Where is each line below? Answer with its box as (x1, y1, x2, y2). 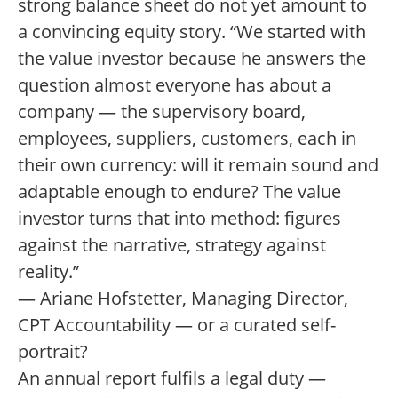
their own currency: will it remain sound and (18, 153, 378, 177)
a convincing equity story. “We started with (18, 20, 366, 44)
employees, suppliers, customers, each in (18, 126, 356, 150)
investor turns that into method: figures (18, 206, 341, 230)
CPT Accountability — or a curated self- (18, 313, 336, 337)
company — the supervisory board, (18, 99, 306, 123)
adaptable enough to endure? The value (18, 179, 341, 203)
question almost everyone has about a (18, 73, 331, 97)
